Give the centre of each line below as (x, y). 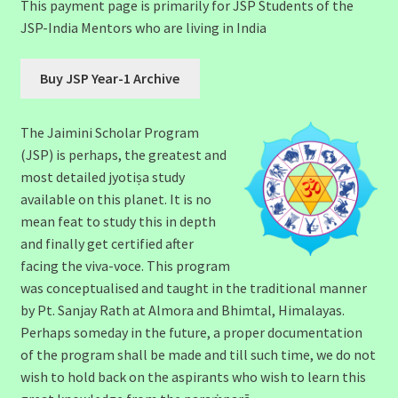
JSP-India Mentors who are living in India (143, 27)
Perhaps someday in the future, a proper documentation (191, 332)
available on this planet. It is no (115, 199)
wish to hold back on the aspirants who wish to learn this (193, 376)
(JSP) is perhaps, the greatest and (123, 154)
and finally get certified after (107, 243)
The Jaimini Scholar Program (109, 132)
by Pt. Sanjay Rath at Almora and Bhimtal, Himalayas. (182, 310)
